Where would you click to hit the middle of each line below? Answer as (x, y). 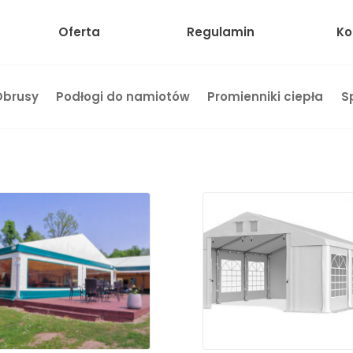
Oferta (79, 32)
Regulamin (220, 32)
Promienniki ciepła (266, 97)
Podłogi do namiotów (123, 97)
